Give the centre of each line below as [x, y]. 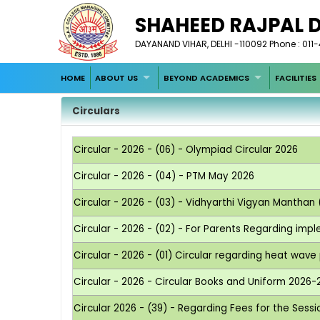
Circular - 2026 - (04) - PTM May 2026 [164, 176]
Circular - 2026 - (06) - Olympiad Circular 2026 [186, 149]
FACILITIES [295, 77]
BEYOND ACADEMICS [207, 77]
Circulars [96, 111]
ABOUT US [117, 77]
